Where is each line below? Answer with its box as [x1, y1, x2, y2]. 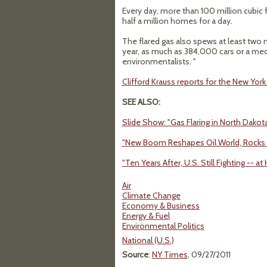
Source [122, 249, 148, 260]
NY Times [151, 249, 188, 260]
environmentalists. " [122, 56, 196, 67]
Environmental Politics [122, 221, 204, 231]
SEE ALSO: [122, 97, 160, 107]
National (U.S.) [122, 235, 174, 246]
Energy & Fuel [122, 210, 170, 221]
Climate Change [122, 190, 181, 201]
